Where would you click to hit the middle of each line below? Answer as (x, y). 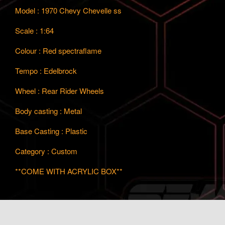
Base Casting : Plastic (51, 131)
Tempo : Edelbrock (47, 70)
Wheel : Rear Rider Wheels (60, 90)
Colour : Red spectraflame (58, 50)
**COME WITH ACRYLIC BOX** (69, 171)
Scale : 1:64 (34, 30)
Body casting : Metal (48, 110)
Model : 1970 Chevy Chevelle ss (68, 10)
